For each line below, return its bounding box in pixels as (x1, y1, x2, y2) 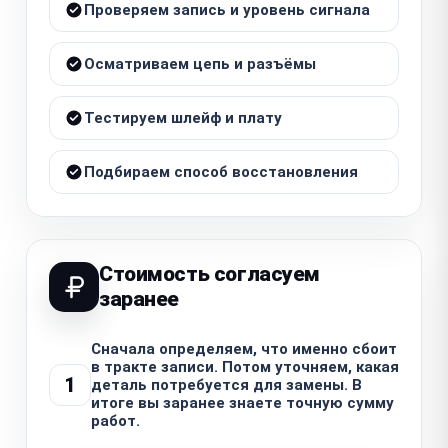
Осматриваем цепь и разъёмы (84, 54, 316, 73)
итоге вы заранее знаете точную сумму (91, 393, 394, 412)
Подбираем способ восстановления (84, 162, 358, 181)
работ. (91, 411, 140, 430)
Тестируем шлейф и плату (84, 108, 282, 127)
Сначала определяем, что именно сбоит (91, 339, 397, 358)
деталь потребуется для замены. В (91, 375, 362, 394)
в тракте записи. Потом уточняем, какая (91, 357, 399, 376)
